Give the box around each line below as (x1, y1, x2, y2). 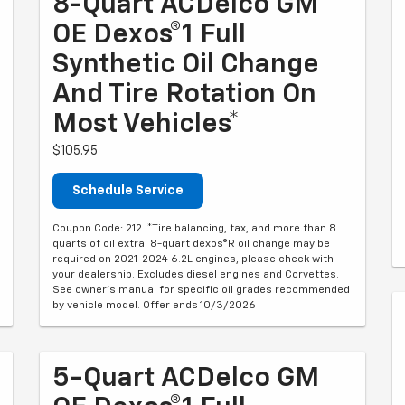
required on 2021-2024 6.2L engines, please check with (52, 254, 334, 265)
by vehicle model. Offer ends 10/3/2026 (52, 300, 256, 311)
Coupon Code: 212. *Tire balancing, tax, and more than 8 (52, 223, 336, 234)
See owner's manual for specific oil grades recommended (52, 285, 350, 296)
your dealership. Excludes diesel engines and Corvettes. (52, 269, 339, 280)
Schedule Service (72, 184, 184, 197)
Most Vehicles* (52, 111, 240, 138)
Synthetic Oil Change (52, 52, 319, 79)
